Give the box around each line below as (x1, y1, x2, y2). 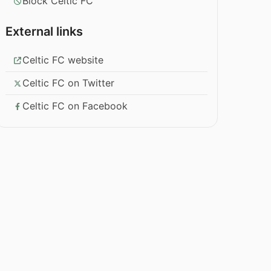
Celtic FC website (22, 54, 104, 67)
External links (5, 24, 83, 39)
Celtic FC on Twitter (22, 77, 115, 90)
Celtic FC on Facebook (22, 100, 128, 113)
